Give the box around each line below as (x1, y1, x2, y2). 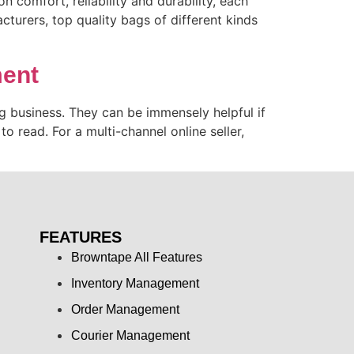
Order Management (70, 302, 179, 316)
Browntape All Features (70, 250, 202, 264)
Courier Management (70, 328, 190, 342)
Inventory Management (70, 276, 199, 290)
